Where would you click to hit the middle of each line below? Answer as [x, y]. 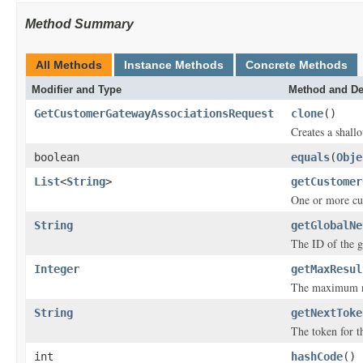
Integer [57, 269]
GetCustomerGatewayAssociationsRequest [154, 113]
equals [310, 157]
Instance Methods [174, 65]
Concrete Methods [297, 65]
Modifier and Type [77, 90]
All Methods [69, 65]
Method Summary [79, 24]
